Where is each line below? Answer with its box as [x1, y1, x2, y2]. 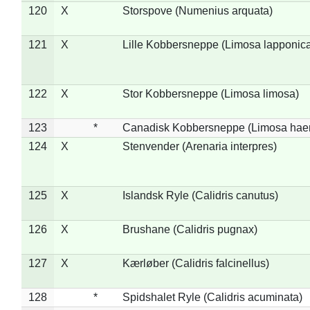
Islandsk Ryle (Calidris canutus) [122, 189, 278, 201]
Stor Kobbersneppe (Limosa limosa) [122, 87, 299, 100]
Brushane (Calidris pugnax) [122, 223, 257, 235]
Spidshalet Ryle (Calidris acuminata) [122, 291, 302, 303]
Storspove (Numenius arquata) [122, 4, 273, 17]
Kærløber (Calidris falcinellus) [122, 257, 269, 269]
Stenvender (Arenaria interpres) [122, 140, 277, 152]
